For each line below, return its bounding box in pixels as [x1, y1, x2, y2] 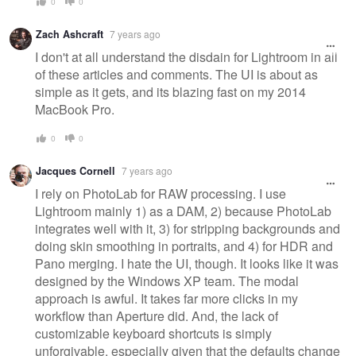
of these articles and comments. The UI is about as [35, 64, 318, 83]
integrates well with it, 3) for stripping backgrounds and [35, 219, 340, 238]
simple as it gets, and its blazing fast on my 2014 [35, 82, 306, 101]
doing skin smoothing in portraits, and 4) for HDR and [35, 237, 333, 256]
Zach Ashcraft [36, 27, 103, 42]
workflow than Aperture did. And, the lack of [35, 307, 278, 326]
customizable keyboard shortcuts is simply [35, 324, 272, 343]
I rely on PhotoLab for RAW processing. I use [35, 184, 286, 203]
